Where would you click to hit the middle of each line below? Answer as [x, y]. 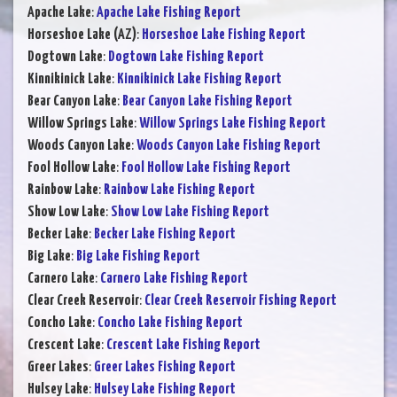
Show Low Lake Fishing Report [190, 213]
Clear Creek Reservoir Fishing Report [241, 301]
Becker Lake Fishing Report [165, 235]
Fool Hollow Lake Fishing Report [206, 168]
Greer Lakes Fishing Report [165, 368]
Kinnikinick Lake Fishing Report [199, 80]
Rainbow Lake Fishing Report [179, 191]
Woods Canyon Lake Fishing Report [229, 146]
